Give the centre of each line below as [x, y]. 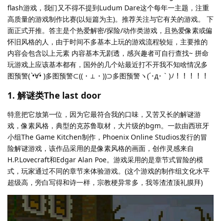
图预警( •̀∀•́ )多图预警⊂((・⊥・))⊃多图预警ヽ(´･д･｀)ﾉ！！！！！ [108, 75]
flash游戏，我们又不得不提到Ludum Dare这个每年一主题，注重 [108, 7]
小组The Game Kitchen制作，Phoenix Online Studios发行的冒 [107, 137]
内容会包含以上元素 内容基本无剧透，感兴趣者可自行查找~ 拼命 [108, 53]
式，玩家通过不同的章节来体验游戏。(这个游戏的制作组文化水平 [109, 171]
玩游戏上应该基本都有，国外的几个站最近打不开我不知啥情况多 [108, 64]
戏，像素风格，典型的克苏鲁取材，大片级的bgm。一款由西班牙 [108, 126]
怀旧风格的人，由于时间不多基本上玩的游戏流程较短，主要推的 [108, 41]
